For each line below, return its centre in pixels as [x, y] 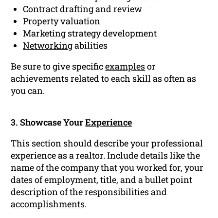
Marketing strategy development [90, 33]
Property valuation [62, 21]
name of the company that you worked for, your [107, 168]
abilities [90, 45]
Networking [48, 45]
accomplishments [48, 204]
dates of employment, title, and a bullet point [102, 180]
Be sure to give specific [58, 66]
